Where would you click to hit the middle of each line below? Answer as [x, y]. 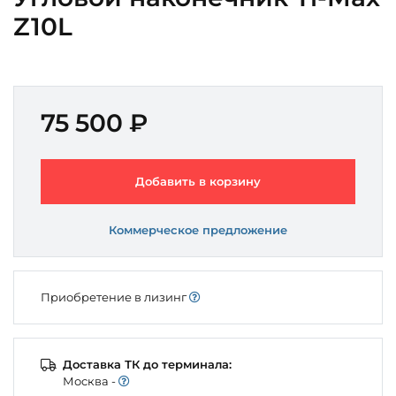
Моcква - [91, 381]
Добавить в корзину [198, 181]
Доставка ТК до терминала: [147, 364]
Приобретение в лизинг [115, 297]
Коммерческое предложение [198, 229]
